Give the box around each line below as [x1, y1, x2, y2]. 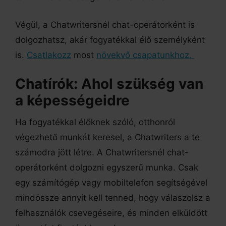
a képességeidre [15, 91, 130, 109]
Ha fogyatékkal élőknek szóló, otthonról [15, 117, 175, 128]
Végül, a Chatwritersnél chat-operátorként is [15, 20, 195, 30]
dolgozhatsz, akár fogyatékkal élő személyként [15, 35, 205, 45]
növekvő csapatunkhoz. [96, 50, 194, 61]
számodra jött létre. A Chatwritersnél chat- [15, 147, 189, 158]
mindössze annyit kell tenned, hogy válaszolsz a [15, 193, 210, 203]
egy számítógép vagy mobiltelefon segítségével [15, 178, 207, 188]
